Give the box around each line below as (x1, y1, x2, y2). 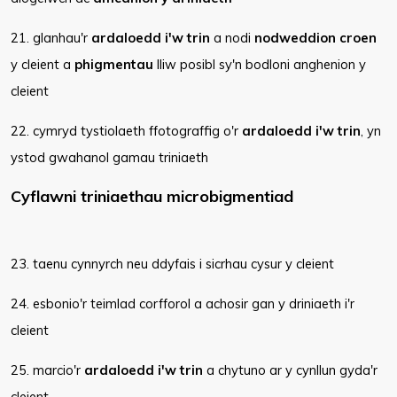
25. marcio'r (11, 362, 84, 378)
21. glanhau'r (11, 29, 91, 46)
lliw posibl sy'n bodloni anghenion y (153, 56, 366, 73)
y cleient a (11, 56, 74, 73)
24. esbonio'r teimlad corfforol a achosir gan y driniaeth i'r (11, 295, 354, 312)
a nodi (210, 29, 254, 46)
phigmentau (74, 56, 153, 73)
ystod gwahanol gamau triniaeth (11, 149, 208, 166)
